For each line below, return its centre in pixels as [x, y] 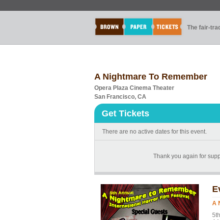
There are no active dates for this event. [154, 132]
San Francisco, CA [120, 97]
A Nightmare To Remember [151, 77]
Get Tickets [125, 113]
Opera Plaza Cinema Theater [134, 88]
